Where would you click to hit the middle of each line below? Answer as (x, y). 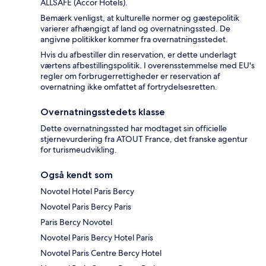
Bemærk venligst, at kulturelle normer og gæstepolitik (140, 18)
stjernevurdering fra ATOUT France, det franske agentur (144, 139)
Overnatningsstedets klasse (103, 112)
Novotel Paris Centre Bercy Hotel (101, 253)
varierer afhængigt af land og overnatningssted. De (135, 29)
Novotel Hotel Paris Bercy (87, 191)
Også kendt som (77, 175)
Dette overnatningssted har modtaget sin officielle (134, 129)
